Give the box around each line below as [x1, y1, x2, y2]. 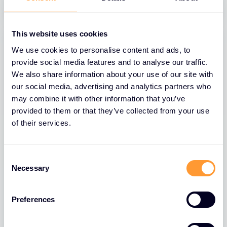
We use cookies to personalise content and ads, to [12, 45, 191, 54]
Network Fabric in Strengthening [25, 177, 176, 190]
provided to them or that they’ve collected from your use [12, 106, 209, 115]
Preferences [12, 195, 55, 204]
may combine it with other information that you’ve [12, 94, 185, 103]
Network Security [25, 189, 104, 202]
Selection [4, 165, 34, 174]
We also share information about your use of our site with [12, 69, 213, 79]
